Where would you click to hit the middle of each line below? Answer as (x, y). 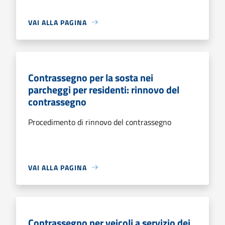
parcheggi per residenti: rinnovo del (104, 89)
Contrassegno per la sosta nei (91, 77)
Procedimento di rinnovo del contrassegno (100, 122)
